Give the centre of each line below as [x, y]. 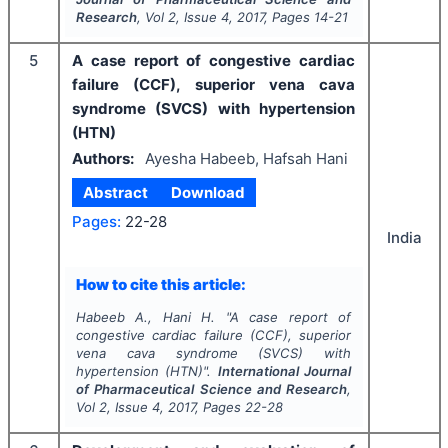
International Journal [284, 370]
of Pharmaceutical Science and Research [211, 388]
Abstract [116, 192]
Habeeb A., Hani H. [145, 316]
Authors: [103, 159]
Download [207, 192]
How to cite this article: [160, 285]
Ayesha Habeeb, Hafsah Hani [246, 159]
